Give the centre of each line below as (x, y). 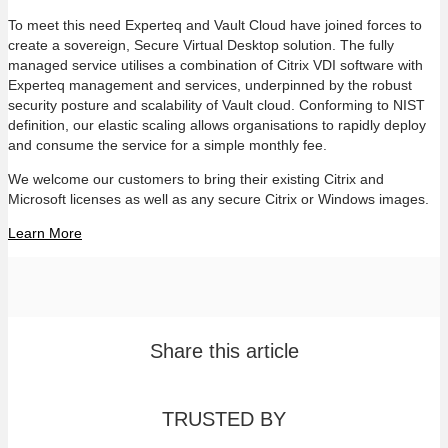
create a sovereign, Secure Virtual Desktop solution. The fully (201, 45)
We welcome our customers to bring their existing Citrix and (196, 179)
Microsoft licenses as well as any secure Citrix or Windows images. (218, 199)
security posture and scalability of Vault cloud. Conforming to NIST (216, 105)
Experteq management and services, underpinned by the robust (210, 85)
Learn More (45, 233)
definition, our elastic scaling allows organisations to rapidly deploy (217, 125)
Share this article (224, 351)
